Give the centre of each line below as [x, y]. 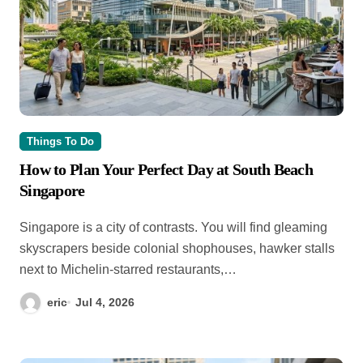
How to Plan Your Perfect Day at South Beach [167, 169]
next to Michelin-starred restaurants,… [128, 269]
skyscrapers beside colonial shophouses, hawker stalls [177, 248]
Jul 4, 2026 [105, 302]
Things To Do [60, 141]
